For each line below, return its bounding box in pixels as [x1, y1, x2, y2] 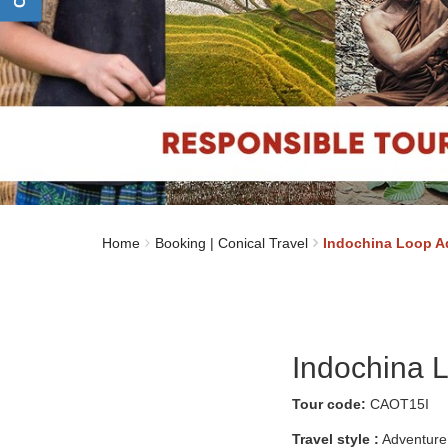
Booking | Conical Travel [155, 234, 308, 251]
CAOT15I [366, 395, 429, 412]
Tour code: [292, 395, 366, 412]
